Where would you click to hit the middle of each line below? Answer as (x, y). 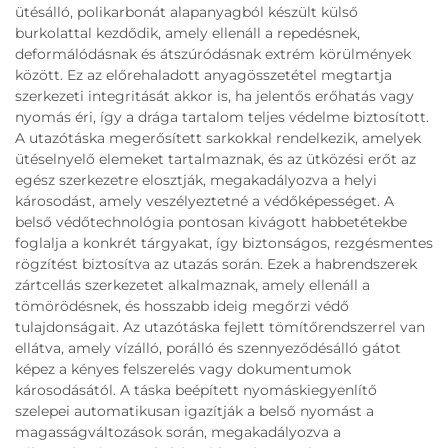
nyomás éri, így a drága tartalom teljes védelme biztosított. (222, 117)
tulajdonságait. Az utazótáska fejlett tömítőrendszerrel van (220, 327)
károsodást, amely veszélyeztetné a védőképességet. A (204, 201)
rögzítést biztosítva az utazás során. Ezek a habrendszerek (216, 264)
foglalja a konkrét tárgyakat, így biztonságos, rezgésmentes (224, 243)
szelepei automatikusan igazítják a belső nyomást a (194, 411)
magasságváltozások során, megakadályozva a (178, 432)
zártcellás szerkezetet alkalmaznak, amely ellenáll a (192, 285)
